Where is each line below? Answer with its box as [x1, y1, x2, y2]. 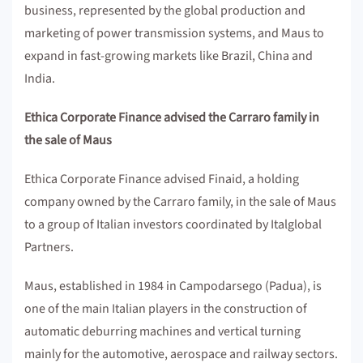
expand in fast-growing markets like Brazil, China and [24, 47, 313, 65]
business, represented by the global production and [24, 2, 305, 19]
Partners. [24, 238, 74, 256]
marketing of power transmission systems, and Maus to [24, 24, 324, 42]
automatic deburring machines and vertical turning [24, 322, 301, 340]
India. [24, 70, 55, 88]
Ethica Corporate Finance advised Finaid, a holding [24, 170, 299, 188]
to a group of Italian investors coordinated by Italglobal [24, 216, 322, 233]
